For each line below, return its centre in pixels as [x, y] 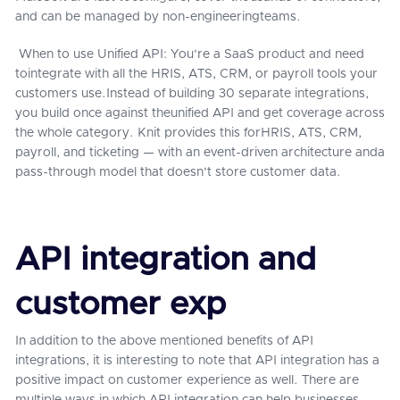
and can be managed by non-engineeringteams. [158, 17]
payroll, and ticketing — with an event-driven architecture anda [200, 153]
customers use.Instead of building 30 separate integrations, [192, 94]
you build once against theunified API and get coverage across [200, 113]
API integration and [166, 260]
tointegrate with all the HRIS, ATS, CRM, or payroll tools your [196, 74]
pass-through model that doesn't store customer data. [178, 172]
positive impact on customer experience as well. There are [187, 380]
